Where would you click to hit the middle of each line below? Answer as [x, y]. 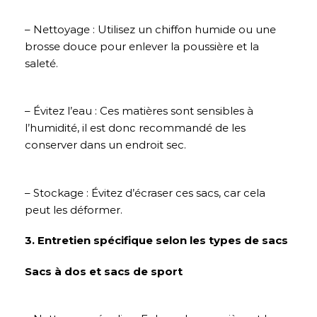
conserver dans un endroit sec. [105, 145]
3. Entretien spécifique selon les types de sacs [156, 241]
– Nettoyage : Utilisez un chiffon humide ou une [150, 29]
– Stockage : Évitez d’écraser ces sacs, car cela [145, 192]
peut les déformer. [74, 209]
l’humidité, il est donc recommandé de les [135, 128]
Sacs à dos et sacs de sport [104, 271]
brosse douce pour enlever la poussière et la [142, 46]
